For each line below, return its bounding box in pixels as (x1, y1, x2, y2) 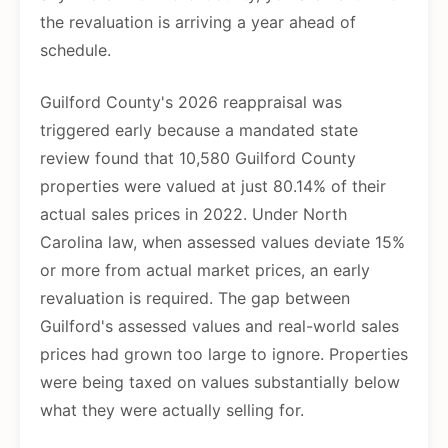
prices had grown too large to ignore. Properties (40, 344, 408, 365)
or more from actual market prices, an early (40, 260, 370, 281)
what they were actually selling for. (40, 400, 304, 421)
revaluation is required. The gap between (40, 288, 350, 309)
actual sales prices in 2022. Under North (40, 204, 347, 225)
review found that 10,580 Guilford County (40, 148, 356, 169)
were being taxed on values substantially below (40, 372, 400, 393)
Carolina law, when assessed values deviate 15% (40, 232, 405, 253)
